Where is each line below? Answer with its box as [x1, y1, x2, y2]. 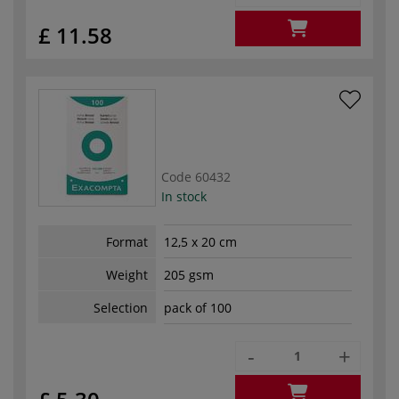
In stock [161, 187, 207, 205]
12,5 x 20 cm [164, 233, 237, 251]
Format [106, 232, 148, 250]
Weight [106, 265, 148, 283]
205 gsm [164, 266, 214, 284]
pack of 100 [164, 299, 232, 317]
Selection [94, 298, 148, 316]
